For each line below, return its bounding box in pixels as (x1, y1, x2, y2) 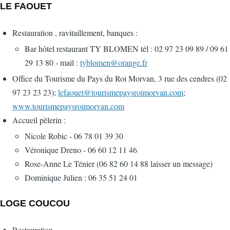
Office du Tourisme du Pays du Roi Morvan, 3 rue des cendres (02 (12, 73, 227, 84)
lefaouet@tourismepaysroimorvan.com (58, 87, 183, 98)
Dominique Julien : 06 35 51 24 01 (25, 172, 138, 183)
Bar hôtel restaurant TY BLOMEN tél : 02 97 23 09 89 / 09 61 (25, 43, 228, 54)
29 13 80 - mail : (25, 57, 80, 68)
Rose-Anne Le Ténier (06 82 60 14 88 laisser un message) (25, 158, 213, 169)
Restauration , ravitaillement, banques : (12, 27, 138, 39)
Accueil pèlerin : (12, 114, 66, 126)
